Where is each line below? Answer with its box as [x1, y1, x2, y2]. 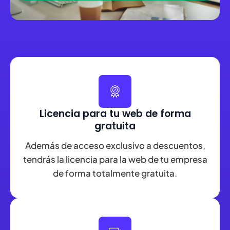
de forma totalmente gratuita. [53, 167, 177, 179]
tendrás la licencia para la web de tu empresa [23, 153, 207, 165]
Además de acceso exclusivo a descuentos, [25, 139, 205, 151]
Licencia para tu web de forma [39, 107, 191, 121]
